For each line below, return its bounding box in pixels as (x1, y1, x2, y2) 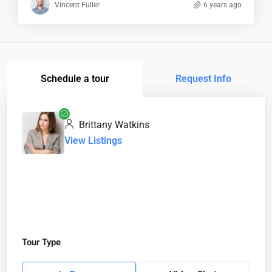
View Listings (64, 134, 122, 146)
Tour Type (22, 236, 61, 248)
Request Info (175, 72, 232, 84)
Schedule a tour (40, 72, 109, 84)
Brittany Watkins (76, 118, 149, 131)
